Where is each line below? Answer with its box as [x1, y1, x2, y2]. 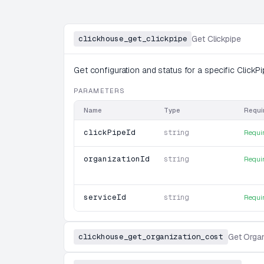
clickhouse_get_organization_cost [78, 232, 223, 242]
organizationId [84, 154, 150, 164]
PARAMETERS [74, 87, 125, 95]
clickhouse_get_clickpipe [78, 34, 187, 44]
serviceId [84, 192, 126, 202]
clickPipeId [84, 127, 136, 137]
